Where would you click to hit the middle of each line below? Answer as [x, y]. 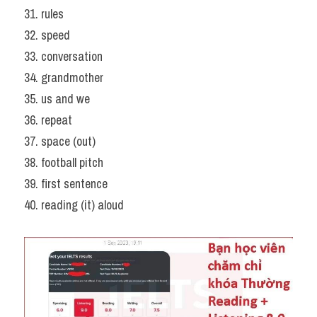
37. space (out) [60, 141]
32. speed [47, 35]
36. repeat [48, 120]
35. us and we [57, 99]
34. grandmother [64, 77]
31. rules [44, 14]
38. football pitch [64, 162]
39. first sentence [66, 184]
